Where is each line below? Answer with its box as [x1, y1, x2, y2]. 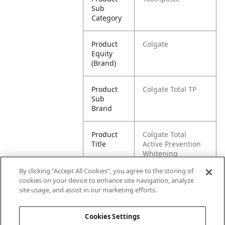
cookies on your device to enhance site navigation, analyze [19, 176, 194, 185]
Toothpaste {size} [143, 158, 200, 168]
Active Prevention [143, 139, 201, 149]
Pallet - [91, 184, 115, 194]
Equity [91, 49, 113, 58]
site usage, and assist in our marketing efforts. [19, 185, 157, 194]
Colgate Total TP [143, 84, 197, 94]
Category [91, 13, 122, 23]
